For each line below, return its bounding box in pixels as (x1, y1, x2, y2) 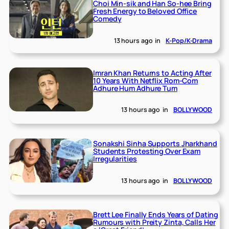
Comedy (93, 14, 122, 24)
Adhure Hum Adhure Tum (93, 83, 177, 93)
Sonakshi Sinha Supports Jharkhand (93, 139, 217, 149)
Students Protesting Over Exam (93, 146, 201, 156)
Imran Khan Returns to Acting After (93, 67, 212, 78)
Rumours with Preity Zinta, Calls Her (93, 217, 216, 227)
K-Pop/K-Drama (166, 36, 212, 45)
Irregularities (93, 154, 137, 164)
